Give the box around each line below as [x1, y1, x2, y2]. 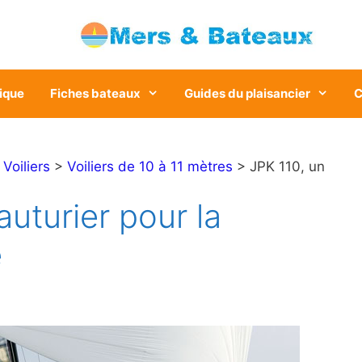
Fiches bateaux [50, 86, 141, 102]
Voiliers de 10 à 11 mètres [67, 158, 233, 175]
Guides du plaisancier [184, 86, 311, 102]
